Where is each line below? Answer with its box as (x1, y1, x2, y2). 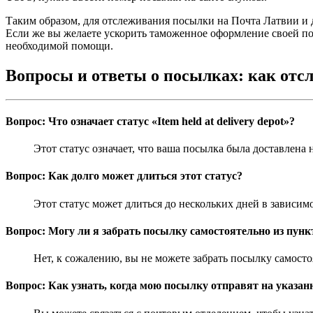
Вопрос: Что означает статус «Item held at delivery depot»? (6, 115, 295, 127)
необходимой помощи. (6, 39, 113, 52)
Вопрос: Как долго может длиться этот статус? (6, 170, 242, 182)
